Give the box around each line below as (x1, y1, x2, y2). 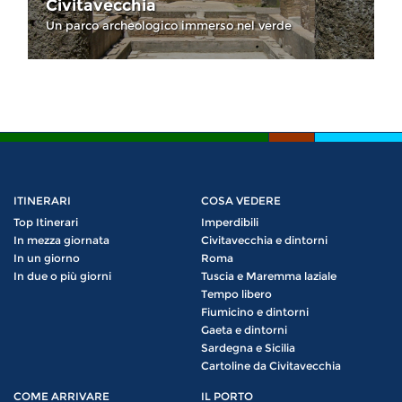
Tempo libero (201, 286, 272, 301)
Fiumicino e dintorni (201, 304, 309, 319)
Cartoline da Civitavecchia (201, 358, 341, 372)
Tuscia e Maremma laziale (201, 268, 336, 283)
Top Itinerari (13, 214, 78, 229)
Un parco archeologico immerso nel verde (46, 17, 292, 32)
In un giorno (13, 250, 80, 265)
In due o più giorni (13, 268, 111, 283)
